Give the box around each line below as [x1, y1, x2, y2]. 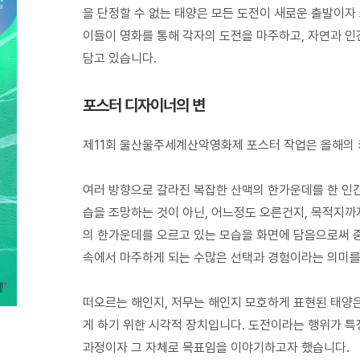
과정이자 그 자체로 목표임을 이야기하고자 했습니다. [83, 339, 350, 355]
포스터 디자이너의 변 [83, 95, 206, 115]
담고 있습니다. [83, 50, 157, 66]
